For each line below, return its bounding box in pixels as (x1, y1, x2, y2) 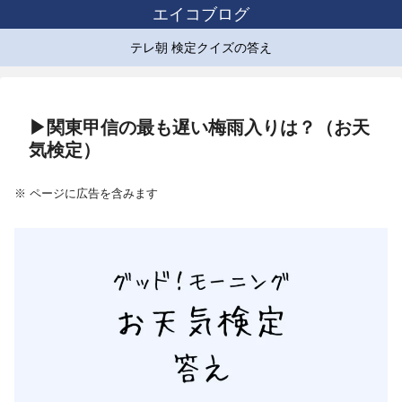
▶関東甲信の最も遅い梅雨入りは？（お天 (29, 118, 370, 138)
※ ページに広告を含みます (14, 187, 158, 201)
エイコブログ (153, 5, 249, 23)
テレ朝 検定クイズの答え (130, 39, 272, 55)
